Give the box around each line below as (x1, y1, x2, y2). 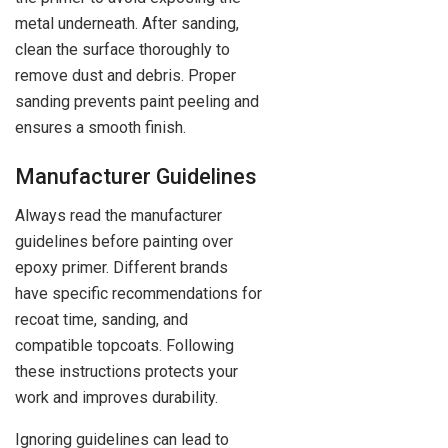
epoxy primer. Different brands (15, 258, 228, 278)
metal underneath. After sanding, (15, 13, 239, 33)
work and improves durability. (15, 388, 218, 408)
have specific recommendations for (15, 284, 262, 304)
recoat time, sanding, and (15, 310, 188, 330)
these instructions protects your (15, 362, 238, 382)
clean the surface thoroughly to (15, 39, 230, 59)
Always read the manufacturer (15, 206, 222, 226)
